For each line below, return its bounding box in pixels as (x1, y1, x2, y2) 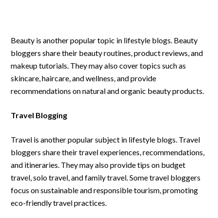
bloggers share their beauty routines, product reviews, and (11, 48, 203, 57)
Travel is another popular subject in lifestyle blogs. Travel (11, 135, 200, 144)
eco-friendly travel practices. (11, 198, 107, 207)
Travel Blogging (11, 110, 68, 120)
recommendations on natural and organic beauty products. (11, 86, 204, 95)
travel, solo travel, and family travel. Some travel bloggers (11, 173, 201, 182)
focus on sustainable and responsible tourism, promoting (11, 185, 199, 195)
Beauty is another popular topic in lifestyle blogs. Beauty (11, 36, 198, 45)
